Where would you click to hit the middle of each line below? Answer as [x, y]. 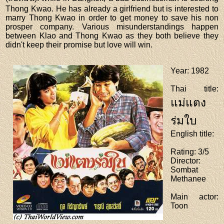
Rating [182, 151]
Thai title [193, 88]
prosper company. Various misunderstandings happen [112, 26]
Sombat [184, 169]
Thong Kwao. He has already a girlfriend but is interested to [112, 8]
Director [185, 160]
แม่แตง [188, 102]
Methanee [188, 178]
